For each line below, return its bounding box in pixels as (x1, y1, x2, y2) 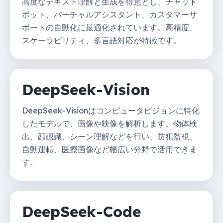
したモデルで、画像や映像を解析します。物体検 (22, 118, 197, 128)
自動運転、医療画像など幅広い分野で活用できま (22, 144, 197, 154)
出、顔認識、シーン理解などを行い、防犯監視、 (22, 131, 197, 141)
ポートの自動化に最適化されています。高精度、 (22, 22, 197, 32)
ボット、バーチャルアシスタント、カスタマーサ (22, 9, 197, 19)
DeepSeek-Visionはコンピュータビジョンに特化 (22, 105, 200, 115)
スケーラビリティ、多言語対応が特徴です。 (22, 35, 181, 45)
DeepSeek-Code (22, 202, 141, 221)
